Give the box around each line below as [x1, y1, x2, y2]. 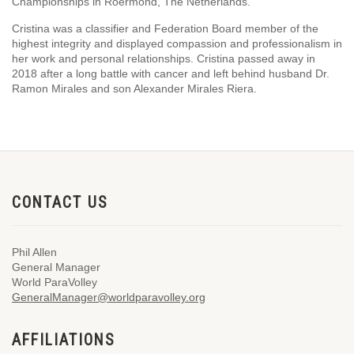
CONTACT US [12, 194, 107, 212]
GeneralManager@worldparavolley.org [12, 291, 205, 303]
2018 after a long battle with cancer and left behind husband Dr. [12, 67, 330, 80]
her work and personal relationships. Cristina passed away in [12, 52, 315, 65]
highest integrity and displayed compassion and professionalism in [12, 37, 342, 50]
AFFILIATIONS [12, 331, 115, 349]
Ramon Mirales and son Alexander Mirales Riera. [12, 82, 257, 95]
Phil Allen [12, 246, 57, 258]
